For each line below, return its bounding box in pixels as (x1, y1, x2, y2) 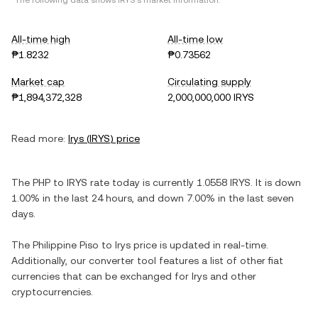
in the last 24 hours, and (40, 192, 158, 204)
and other (207, 270, 256, 282)
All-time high (11, 33, 70, 45)
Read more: (11, 133, 65, 144)
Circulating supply (168, 76, 251, 87)
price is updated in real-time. (131, 239, 268, 251)
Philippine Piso (33, 239, 99, 251)
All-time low (168, 33, 223, 45)
